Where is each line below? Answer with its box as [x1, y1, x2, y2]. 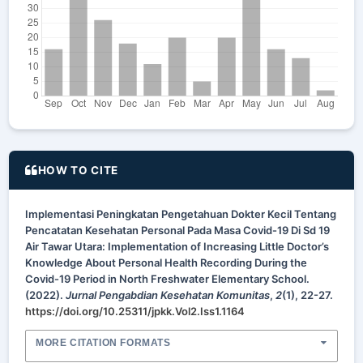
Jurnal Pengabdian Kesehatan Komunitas [66, 288, 270, 301]
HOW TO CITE [37, 163, 119, 177]
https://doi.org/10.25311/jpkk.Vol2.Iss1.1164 [25, 305, 245, 318]
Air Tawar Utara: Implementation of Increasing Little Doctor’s [25, 240, 329, 253]
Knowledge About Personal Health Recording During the [25, 256, 307, 269]
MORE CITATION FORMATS [36, 337, 171, 348]
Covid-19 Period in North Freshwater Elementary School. [25, 272, 310, 285]
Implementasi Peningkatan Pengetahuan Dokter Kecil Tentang [25, 207, 336, 220]
